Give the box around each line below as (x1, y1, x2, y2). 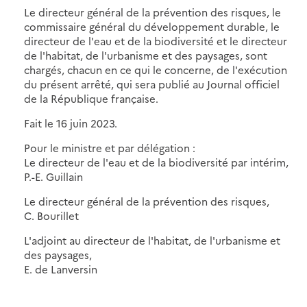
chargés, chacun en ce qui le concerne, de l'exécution (24, 62, 287, 77)
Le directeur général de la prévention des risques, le (24, 4, 281, 19)
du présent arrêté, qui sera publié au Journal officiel (24, 76, 280, 91)
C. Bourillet (24, 208, 79, 223)
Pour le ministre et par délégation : (24, 140, 195, 155)
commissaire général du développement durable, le (24, 19, 280, 34)
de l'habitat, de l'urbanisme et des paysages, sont (24, 47, 267, 62)
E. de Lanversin (24, 261, 97, 276)
